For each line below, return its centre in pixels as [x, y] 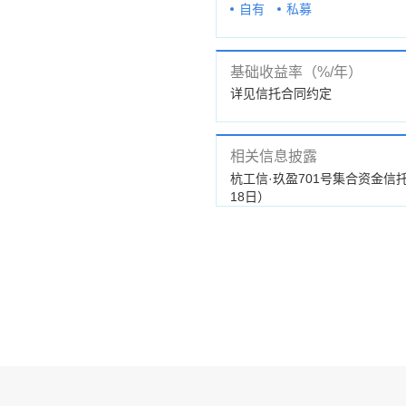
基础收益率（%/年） [296, 72]
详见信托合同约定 [281, 93]
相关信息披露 [274, 156]
